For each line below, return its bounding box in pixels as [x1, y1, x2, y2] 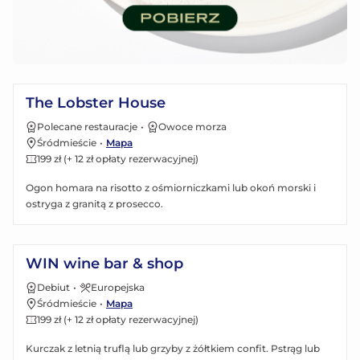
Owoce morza [158, 120, 227, 133]
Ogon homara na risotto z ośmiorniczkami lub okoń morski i [26, 181, 316, 194]
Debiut [37, 280, 70, 293]
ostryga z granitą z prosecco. [26, 197, 163, 210]
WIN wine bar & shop [26, 254, 183, 272]
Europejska [91, 280, 145, 293]
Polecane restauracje [37, 120, 137, 133]
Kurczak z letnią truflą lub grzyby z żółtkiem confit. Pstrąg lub [26, 342, 320, 354]
